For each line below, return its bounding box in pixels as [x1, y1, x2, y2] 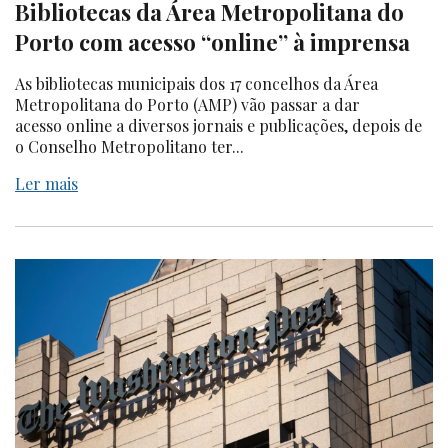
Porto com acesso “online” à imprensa [15, 26, 415, 57]
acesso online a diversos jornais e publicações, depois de [15, 114, 422, 136]
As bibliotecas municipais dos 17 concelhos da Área [15, 72, 378, 94]
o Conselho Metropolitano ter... [15, 135, 244, 157]
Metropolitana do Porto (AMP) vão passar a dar [15, 93, 360, 115]
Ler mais [15, 172, 78, 194]
